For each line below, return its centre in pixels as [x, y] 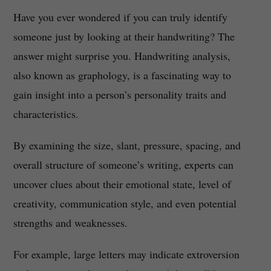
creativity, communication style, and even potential [125, 204]
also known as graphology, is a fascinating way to [122, 75]
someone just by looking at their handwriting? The [124, 37]
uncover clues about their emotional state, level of [122, 184]
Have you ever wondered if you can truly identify [120, 17]
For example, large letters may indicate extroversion [126, 254]
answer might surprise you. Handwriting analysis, [122, 56]
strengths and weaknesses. [70, 223]
